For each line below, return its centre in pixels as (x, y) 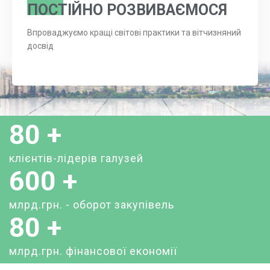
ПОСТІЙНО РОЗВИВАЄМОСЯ (127, 10)
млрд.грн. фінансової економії (93, 251)
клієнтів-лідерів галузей (76, 158)
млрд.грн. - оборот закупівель (92, 204)
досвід (40, 46)
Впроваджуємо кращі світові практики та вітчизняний (134, 33)
